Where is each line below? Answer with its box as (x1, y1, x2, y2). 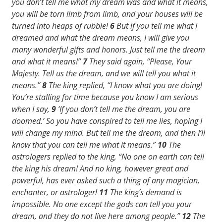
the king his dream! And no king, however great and (12, 163, 188, 174)
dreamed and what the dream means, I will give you (12, 32, 189, 43)
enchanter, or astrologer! (12, 186, 99, 198)
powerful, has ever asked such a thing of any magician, (12, 174, 200, 186)
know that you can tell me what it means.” (12, 139, 158, 150)
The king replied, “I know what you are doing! (49, 79, 202, 91)
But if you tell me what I (116, 20, 197, 31)
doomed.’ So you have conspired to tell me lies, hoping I (12, 115, 202, 126)
